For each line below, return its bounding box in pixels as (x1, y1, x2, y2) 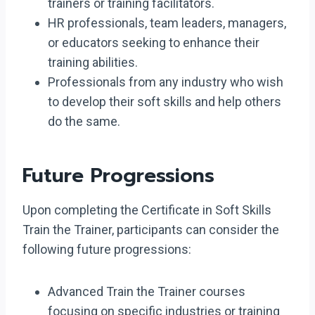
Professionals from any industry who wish (48, 75, 283, 89)
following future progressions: (22, 242, 191, 257)
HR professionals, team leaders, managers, (48, 15, 286, 30)
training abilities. (48, 55, 138, 70)
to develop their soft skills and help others (48, 94, 281, 109)
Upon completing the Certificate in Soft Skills (22, 202, 271, 217)
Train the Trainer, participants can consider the (22, 222, 279, 237)
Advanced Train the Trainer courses (48, 284, 245, 299)
